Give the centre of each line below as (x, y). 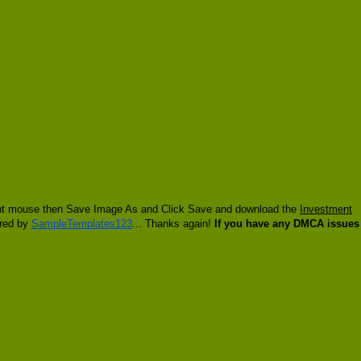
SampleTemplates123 (82, 223)
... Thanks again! (173, 223)
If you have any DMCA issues (287, 223)
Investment (326, 209)
